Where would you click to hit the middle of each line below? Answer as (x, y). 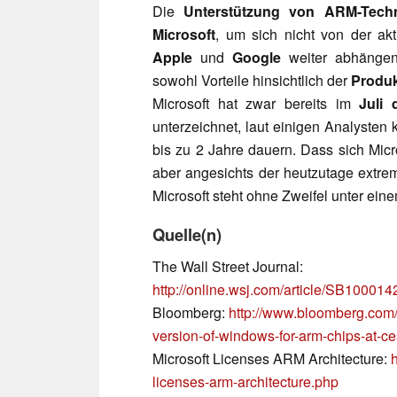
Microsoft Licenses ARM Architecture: (272, 358)
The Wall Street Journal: (228, 266)
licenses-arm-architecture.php (245, 381)
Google (257, 57)
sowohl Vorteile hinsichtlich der (252, 80)
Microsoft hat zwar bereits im (256, 103)
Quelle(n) (187, 234)
